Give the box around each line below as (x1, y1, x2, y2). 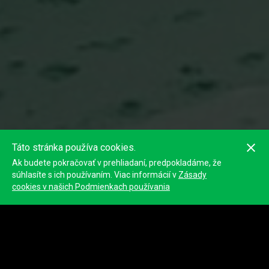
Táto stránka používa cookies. (12, 142, 136, 153)
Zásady (178, 170, 207, 180)
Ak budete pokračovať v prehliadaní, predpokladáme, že (12, 158, 222, 168)
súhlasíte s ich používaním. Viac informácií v (12, 170, 178, 180)
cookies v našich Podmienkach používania (12, 182, 170, 192)
